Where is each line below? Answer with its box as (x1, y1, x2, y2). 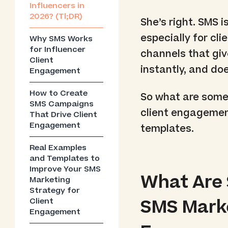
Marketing (30, 174, 71, 185)
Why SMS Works (30, 34, 93, 45)
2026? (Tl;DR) (30, 11, 83, 22)
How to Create (30, 88, 88, 99)
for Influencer (30, 44, 86, 55)
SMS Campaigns (30, 98, 94, 109)
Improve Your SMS (30, 163, 101, 175)
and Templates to (30, 153, 100, 164)
